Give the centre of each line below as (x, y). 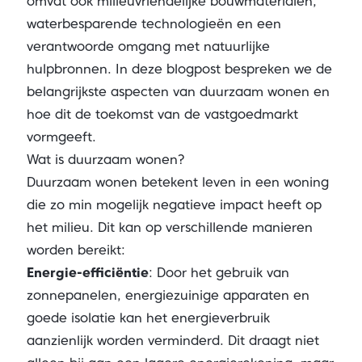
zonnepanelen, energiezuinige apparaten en (168, 295)
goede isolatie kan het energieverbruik (148, 318)
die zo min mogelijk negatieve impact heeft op (174, 205)
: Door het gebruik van (219, 273)
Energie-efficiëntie (87, 273)
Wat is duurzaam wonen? (105, 160)
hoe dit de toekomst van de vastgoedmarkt (162, 114)
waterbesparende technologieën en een (154, 24)
